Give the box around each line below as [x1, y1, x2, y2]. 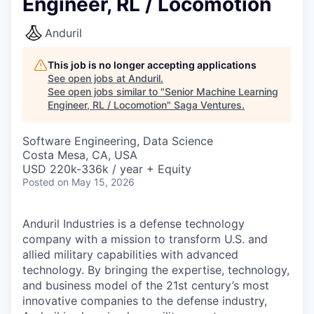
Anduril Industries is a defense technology [22, 217, 245, 231]
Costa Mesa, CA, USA [22, 148, 137, 162]
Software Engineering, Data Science [22, 134, 213, 148]
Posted [22, 176, 55, 188]
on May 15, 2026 [57, 176, 135, 188]
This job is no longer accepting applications [48, 59, 257, 71]
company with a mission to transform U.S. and [22, 232, 268, 246]
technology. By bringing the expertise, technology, [22, 263, 289, 277]
